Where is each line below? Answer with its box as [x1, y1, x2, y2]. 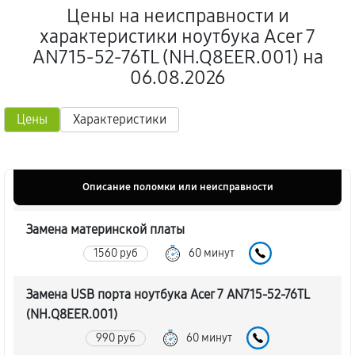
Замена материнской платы [26, 222, 185, 237]
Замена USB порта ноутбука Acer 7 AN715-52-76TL [26, 287, 309, 302]
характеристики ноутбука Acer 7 [40, 25, 315, 48]
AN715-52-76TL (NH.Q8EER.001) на [32, 46, 323, 68]
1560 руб [94, 246, 138, 260]
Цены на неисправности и [66, 5, 289, 27]
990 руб [96, 330, 136, 345]
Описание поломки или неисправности [82, 181, 273, 193]
